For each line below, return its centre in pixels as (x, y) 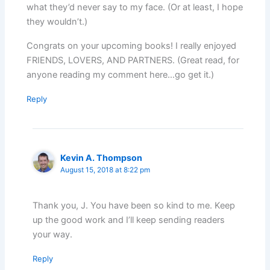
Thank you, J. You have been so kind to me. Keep (134, 205)
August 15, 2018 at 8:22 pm (105, 170)
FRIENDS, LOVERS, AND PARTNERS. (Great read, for (133, 61)
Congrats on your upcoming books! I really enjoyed (132, 46)
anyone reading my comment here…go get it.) (121, 75)
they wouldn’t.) (57, 22)
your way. (53, 234)
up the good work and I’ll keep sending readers (129, 220)
